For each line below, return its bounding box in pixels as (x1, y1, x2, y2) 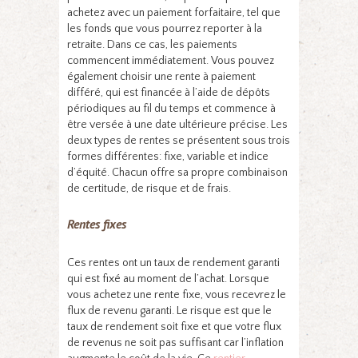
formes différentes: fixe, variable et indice (67, 149, 268, 163)
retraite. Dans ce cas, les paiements (67, 38, 237, 51)
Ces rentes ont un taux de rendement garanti (67, 256, 280, 269)
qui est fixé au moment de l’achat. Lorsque (67, 272, 269, 285)
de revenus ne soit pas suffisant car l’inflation (67, 336, 284, 349)
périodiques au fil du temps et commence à (67, 101, 276, 115)
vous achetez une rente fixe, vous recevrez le (67, 288, 286, 301)
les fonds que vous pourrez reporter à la (67, 22, 262, 35)
